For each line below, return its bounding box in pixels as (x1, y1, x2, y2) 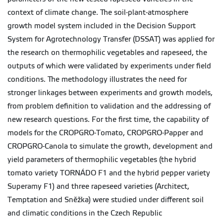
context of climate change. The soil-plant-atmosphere (7, 8, 188, 17)
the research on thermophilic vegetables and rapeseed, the (7, 49, 207, 57)
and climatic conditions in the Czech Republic (7, 209, 162, 218)
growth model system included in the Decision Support (7, 22, 196, 30)
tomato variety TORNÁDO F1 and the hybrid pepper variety (7, 169, 210, 177)
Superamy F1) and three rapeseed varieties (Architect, (7, 182, 189, 191)
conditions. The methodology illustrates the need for (7, 75, 187, 84)
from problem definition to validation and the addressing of (7, 102, 211, 111)
